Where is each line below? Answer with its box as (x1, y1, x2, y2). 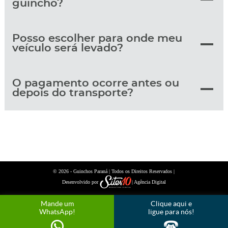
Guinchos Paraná (73, 168, 108, 175)
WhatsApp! (39, 207, 75, 216)
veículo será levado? (12, 43, 123, 54)
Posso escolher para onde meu (12, 33, 182, 44)
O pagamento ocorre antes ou (12, 78, 179, 89)
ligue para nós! (148, 207, 194, 216)
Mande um (40, 199, 74, 208)
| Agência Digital (132, 179, 166, 185)
